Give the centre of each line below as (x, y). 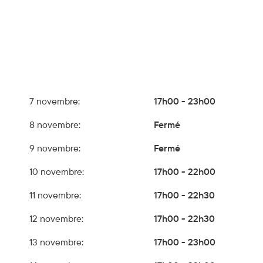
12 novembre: (57, 218)
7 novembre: (55, 101)
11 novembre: (55, 195)
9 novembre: (55, 148)
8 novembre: (55, 124)
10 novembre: (57, 171)
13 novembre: (57, 242)
